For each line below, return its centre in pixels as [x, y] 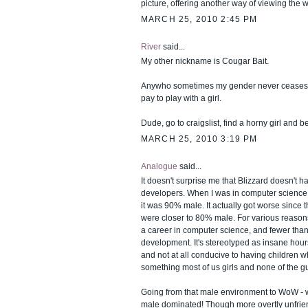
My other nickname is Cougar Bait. [205, 61]
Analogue [159, 166]
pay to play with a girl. [181, 98]
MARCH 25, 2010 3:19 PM [199, 139]
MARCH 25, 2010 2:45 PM [199, 19]
